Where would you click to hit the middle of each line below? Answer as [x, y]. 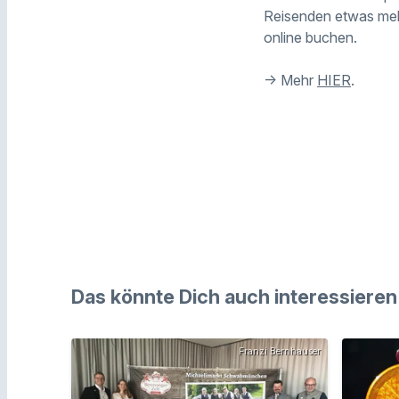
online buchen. [310, 37]
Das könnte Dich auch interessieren [234, 297]
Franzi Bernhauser [280, 351]
